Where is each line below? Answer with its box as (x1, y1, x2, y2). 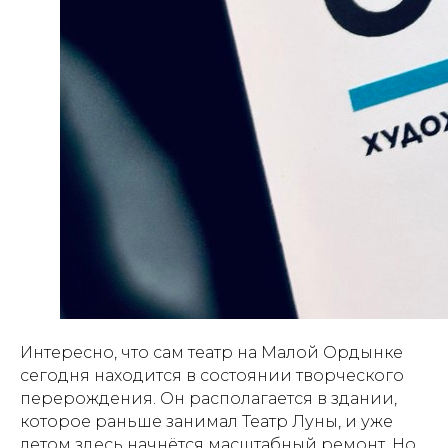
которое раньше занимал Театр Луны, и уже (20, 411, 393, 431)
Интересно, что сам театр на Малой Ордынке (20, 342, 403, 362)
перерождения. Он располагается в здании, (20, 388, 397, 408)
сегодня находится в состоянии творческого (20, 365, 404, 385)
